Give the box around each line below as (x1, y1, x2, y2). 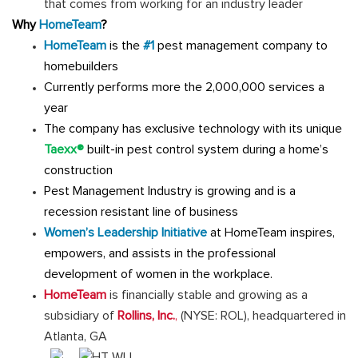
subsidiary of (44, 308, 117, 322)
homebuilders (44, 59, 118, 73)
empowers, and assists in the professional (44, 246, 276, 260)
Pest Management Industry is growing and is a (44, 184, 296, 197)
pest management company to (157, 38, 328, 52)
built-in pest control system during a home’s (87, 142, 328, 156)
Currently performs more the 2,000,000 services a (44, 80, 324, 93)
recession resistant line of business (44, 205, 238, 218)
